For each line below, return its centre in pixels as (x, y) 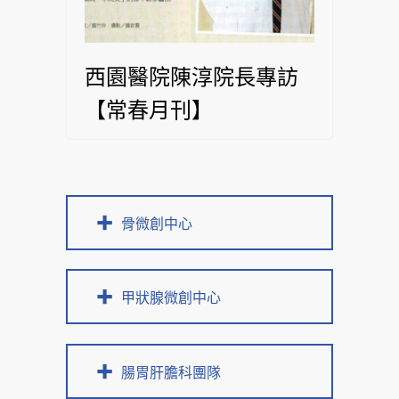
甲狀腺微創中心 (171, 298)
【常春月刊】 (149, 110)
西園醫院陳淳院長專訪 (191, 77)
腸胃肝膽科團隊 (171, 373)
